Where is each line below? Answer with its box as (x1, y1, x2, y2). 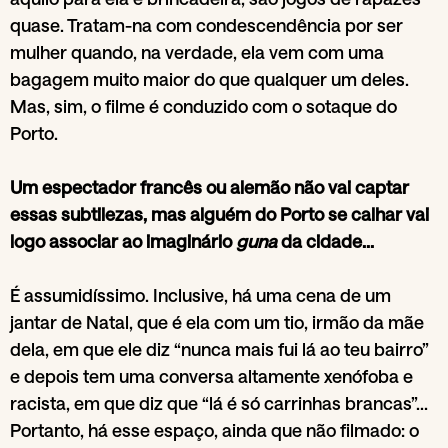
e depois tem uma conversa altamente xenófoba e (10, 364, 413, 387)
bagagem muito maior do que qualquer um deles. (10, 67, 409, 90)
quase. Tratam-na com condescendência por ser (10, 13, 403, 36)
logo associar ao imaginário (10, 229, 236, 252)
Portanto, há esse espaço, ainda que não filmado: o (10, 418, 419, 441)
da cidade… (281, 229, 378, 252)
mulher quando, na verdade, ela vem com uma (10, 40, 384, 63)
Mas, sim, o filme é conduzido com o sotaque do (10, 94, 397, 117)
